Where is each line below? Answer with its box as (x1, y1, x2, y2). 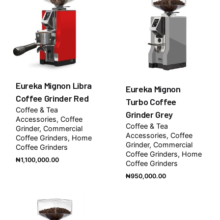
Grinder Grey (126, 109, 173, 120)
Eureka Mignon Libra (16, 80, 92, 91)
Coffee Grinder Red (16, 93, 89, 104)
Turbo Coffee (126, 96, 177, 108)
